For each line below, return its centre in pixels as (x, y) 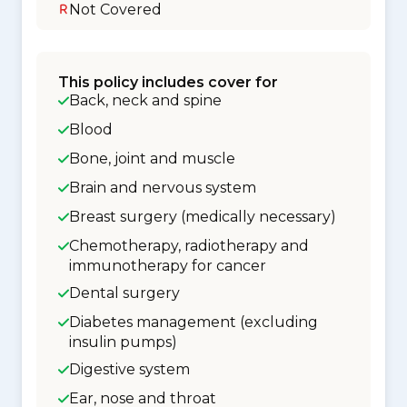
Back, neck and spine (145, 100)
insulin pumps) (123, 342)
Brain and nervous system (163, 188)
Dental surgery (124, 293)
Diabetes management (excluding (194, 322)
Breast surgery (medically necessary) (203, 217)
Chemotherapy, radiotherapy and (189, 246)
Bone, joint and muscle (152, 159)
